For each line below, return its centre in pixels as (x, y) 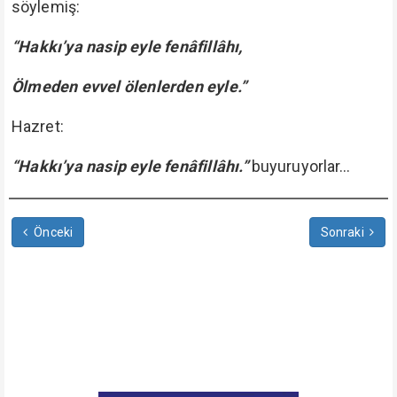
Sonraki (343, 232)
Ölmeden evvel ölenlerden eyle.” (129, 86)
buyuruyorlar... (299, 166)
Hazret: (38, 126)
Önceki (52, 232)
